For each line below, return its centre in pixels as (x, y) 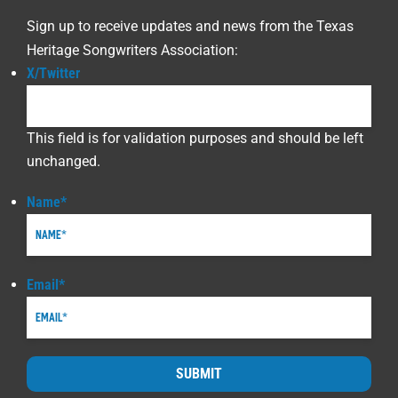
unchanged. (64, 161)
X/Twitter (53, 73)
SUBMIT (199, 374)
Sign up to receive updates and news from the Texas (190, 26)
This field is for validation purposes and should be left (195, 138)
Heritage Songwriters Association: (132, 50)
